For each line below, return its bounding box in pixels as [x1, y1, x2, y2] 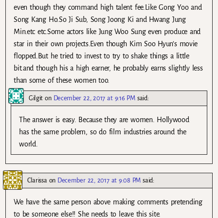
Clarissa [27, 177, 47, 184]
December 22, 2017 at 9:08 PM [57, 177, 141, 184]
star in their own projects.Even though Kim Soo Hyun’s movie [14, 40, 198, 48]
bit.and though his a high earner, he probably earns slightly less [14, 64, 203, 73]
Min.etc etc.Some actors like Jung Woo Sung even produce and [14, 28, 201, 36]
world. [19, 140, 38, 148]
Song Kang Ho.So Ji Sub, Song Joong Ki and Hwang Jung [14, 16, 186, 24]
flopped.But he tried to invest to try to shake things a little [14, 52, 189, 60]
